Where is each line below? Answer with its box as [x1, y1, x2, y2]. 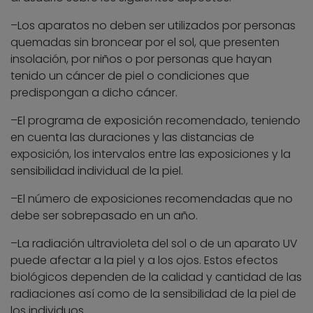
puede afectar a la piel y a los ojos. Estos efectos [10, 252, 278, 268]
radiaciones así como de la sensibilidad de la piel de [10, 285, 296, 302]
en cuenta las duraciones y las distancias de [10, 129, 254, 145]
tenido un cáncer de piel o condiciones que [10, 67, 249, 84]
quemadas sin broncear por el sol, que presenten [10, 34, 279, 50]
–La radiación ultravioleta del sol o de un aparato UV [10, 235, 298, 252]
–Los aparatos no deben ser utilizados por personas [10, 17, 296, 34]
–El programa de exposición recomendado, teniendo [10, 112, 300, 129]
